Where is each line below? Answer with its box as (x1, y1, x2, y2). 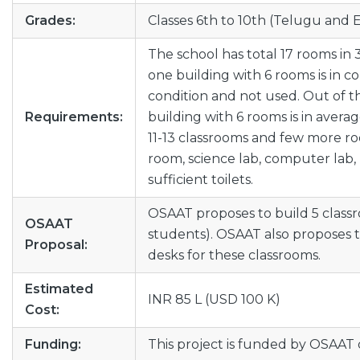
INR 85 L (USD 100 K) (148, 292, 280, 307)
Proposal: (25, 237, 88, 252)
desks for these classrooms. (148, 247, 321, 263)
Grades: (25, 13, 76, 28)
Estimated (25, 281, 93, 297)
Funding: (25, 337, 81, 352)
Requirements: (25, 109, 123, 125)
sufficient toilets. (148, 172, 253, 187)
